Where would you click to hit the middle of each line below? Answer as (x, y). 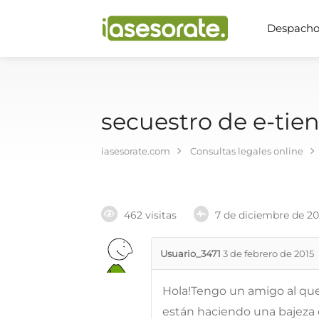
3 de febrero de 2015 (268, 254)
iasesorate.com (136, 151)
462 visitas (150, 215)
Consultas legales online (247, 151)
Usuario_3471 (190, 254)
